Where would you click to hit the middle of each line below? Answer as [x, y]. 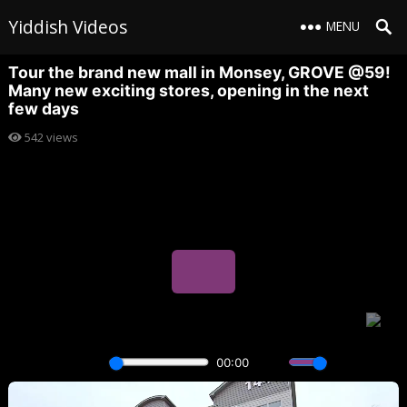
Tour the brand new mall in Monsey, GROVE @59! [199, 72]
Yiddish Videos [67, 27]
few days [43, 109]
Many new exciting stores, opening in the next [188, 90]
